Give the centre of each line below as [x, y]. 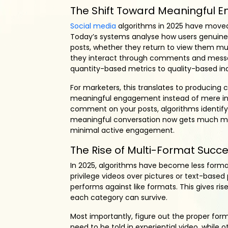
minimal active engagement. [122, 131]
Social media [93, 26]
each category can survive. [119, 198]
